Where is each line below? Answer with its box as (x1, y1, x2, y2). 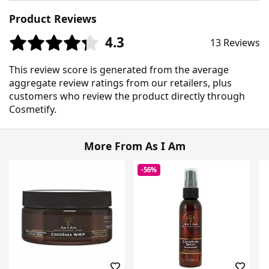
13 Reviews (210, 35, 260, 49)
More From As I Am (83, 138, 186, 153)
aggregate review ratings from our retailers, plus (9, 76, 232, 89)
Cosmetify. (9, 102, 56, 116)
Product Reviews (9, 11, 97, 26)
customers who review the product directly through (9, 89, 245, 103)
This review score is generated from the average (9, 62, 229, 76)
